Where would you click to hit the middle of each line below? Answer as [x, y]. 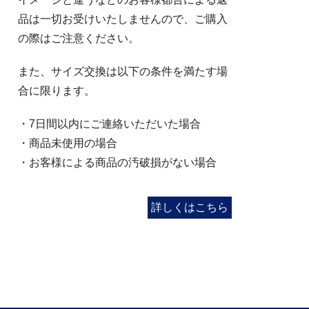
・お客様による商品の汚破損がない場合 [117, 163]
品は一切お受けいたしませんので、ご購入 [123, 19]
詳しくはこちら [190, 208]
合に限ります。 [57, 91]
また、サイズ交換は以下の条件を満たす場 [123, 72]
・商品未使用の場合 [68, 143]
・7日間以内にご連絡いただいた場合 [109, 124]
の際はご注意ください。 [79, 39]
